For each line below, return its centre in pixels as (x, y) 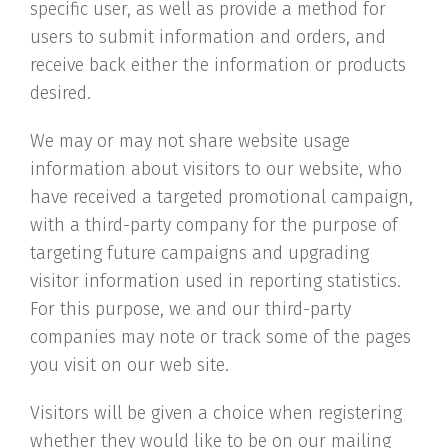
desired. (60, 93)
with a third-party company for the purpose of (214, 225)
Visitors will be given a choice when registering (216, 413)
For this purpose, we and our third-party (190, 309)
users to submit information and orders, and (208, 37)
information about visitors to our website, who (216, 169)
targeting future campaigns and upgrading (199, 253)
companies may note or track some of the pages (220, 337)
